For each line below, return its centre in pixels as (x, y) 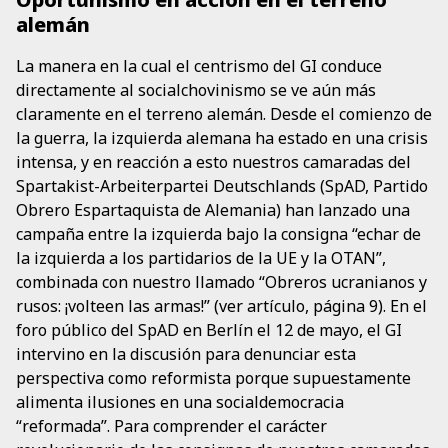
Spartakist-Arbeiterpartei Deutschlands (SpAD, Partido (222, 185)
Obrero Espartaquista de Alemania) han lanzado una (213, 209)
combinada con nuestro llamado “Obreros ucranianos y (221, 281)
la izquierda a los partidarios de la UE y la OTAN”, (201, 257)
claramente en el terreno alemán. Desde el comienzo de (224, 113)
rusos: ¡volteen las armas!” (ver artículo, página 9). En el (221, 305)
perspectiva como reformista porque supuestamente (213, 377)
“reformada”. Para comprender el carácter (171, 425)
